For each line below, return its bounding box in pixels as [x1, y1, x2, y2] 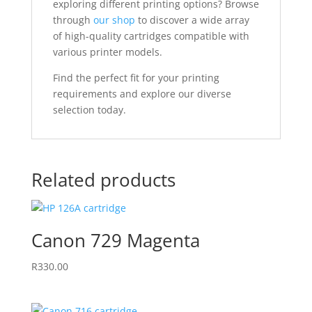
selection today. [52, 103, 126, 116]
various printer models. [52, 45, 162, 58]
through [52, 13, 93, 26]
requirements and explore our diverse [52, 87, 231, 100]
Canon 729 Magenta [31, 228, 200, 253]
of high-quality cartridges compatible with [52, 29, 249, 42]
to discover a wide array [134, 13, 249, 26]
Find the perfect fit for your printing [52, 71, 219, 84]
